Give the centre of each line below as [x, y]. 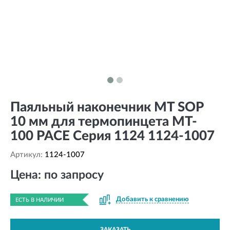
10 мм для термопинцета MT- [104, 122]
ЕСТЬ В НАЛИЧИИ [40, 200]
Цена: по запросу [57, 175]
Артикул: [27, 155]
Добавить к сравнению [152, 199]
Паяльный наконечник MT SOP [107, 107]
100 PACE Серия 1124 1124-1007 [112, 136]
